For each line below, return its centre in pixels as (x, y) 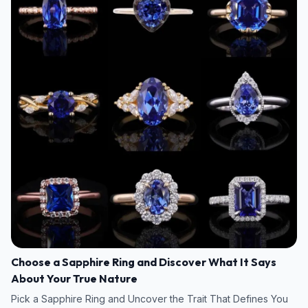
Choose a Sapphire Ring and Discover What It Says (144, 262)
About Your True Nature (74, 278)
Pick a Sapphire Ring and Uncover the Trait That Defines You (150, 298)
